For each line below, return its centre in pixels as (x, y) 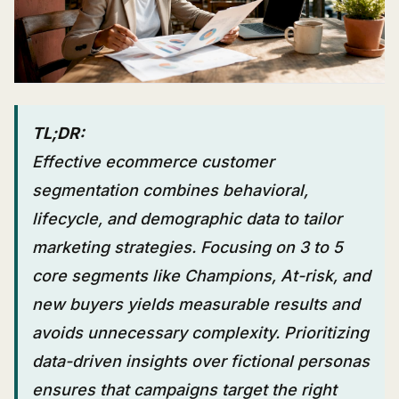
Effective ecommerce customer (153, 162)
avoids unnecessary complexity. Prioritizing (200, 333)
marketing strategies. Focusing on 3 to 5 (187, 248)
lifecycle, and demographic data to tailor (187, 219)
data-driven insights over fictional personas (201, 362)
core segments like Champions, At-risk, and (201, 276)
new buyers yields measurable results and (196, 305)
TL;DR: (58, 134)
